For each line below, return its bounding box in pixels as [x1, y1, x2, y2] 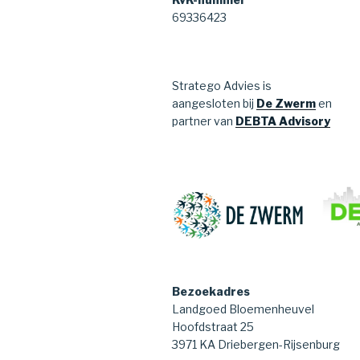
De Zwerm [256, 96, 316, 111]
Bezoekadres [172, 284, 250, 299]
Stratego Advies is [172, 79, 272, 93]
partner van [172, 114, 235, 129]
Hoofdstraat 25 [172, 320, 254, 334]
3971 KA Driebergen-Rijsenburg [172, 337, 340, 352]
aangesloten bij [172, 96, 256, 111]
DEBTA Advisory [235, 114, 330, 129]
